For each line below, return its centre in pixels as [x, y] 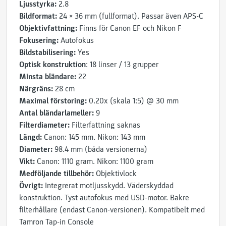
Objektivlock [115, 174]
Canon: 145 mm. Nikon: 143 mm [94, 137]
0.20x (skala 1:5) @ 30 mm [133, 101]
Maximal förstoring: [53, 101]
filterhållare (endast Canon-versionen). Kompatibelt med [112, 210]
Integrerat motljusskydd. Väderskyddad [108, 186]
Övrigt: [31, 186]
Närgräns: [36, 89]
